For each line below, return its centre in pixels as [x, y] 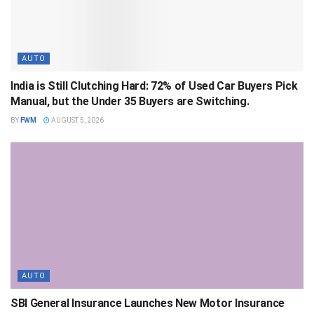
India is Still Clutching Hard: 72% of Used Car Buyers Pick [154, 86]
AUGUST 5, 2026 [77, 120]
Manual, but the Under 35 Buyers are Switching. [130, 101]
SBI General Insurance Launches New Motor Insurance [148, 303]
